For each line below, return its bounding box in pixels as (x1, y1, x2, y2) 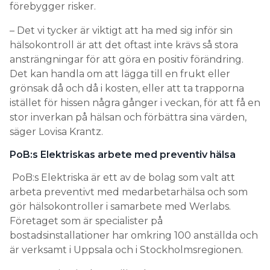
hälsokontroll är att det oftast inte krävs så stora (10, 39, 238, 51)
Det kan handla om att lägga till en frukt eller (10, 68, 230, 80)
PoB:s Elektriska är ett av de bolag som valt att (10, 172, 235, 183)
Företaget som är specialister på (10, 215, 163, 227)
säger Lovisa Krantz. (10, 126, 103, 137)
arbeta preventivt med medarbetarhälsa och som (10, 186, 248, 198)
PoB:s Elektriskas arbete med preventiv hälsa (10, 149, 236, 160)
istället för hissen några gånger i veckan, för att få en (10, 97, 260, 108)
